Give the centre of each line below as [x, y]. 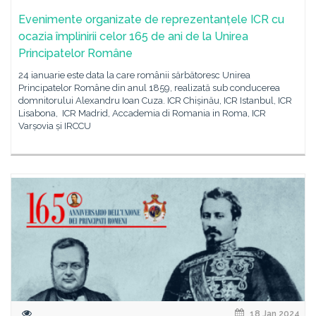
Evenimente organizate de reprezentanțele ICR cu [151, 19]
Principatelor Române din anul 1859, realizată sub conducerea [149, 88]
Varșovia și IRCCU [55, 126]
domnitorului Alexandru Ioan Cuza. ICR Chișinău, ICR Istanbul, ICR [155, 101]
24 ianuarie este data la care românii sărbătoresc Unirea [134, 75]
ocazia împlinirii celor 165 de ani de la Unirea [133, 36]
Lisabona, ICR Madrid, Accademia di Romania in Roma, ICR [142, 113]
